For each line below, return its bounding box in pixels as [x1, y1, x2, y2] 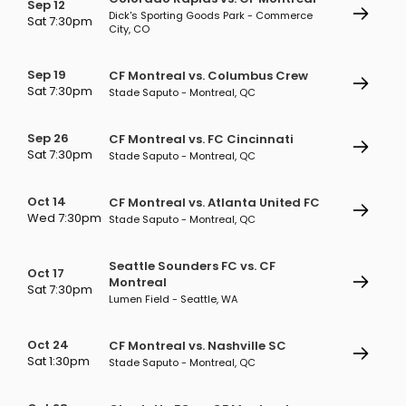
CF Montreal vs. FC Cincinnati [109, 130, 294, 148]
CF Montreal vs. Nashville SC [109, 337, 286, 354]
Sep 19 [27, 66, 66, 83]
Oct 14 [27, 193, 66, 210]
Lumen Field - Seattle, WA [109, 292, 237, 306]
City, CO [109, 22, 150, 36]
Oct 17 [27, 265, 64, 282]
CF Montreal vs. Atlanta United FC [109, 194, 320, 211]
